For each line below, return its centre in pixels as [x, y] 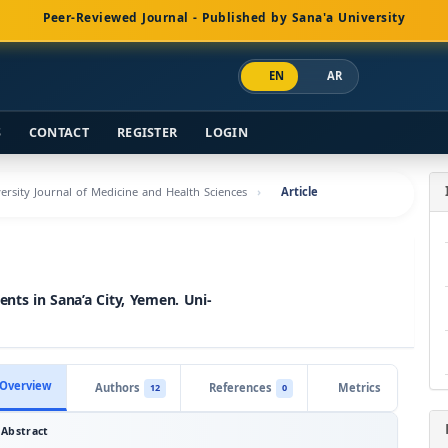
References [240, 388]
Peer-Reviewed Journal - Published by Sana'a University [224, 18]
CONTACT [58, 133]
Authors [117, 388]
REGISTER [147, 133]
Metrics [359, 388]
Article [299, 192]
